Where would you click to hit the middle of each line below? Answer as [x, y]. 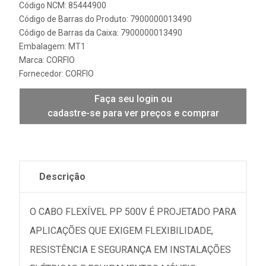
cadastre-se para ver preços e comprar [133, 113]
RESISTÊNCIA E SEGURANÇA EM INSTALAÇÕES [130, 250]
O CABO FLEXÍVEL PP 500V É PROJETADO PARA [133, 212]
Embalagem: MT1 [52, 46]
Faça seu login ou [133, 99]
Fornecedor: [42, 74]
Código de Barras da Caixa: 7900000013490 [101, 33]
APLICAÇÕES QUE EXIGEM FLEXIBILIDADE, [121, 231]
